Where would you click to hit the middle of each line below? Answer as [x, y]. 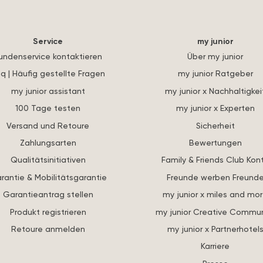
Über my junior [215, 56]
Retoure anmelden [48, 228]
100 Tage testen [48, 108]
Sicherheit [215, 125]
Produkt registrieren [48, 211]
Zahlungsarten [48, 143]
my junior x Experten [215, 108]
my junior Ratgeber [215, 73]
